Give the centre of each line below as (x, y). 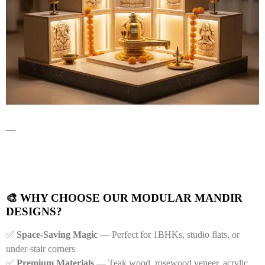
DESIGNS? (34, 211)
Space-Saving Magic (57, 234)
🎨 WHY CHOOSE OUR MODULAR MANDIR (124, 198)
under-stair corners (41, 248)
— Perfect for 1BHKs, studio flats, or (169, 234)
